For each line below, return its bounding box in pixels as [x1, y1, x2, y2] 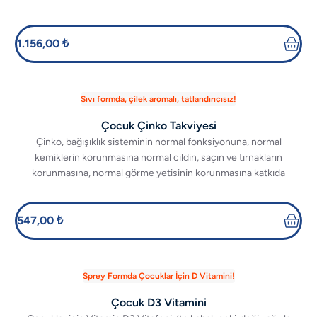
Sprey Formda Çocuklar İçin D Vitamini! [82, 271, 235, 281]
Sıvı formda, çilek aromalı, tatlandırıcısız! [81, 94, 236, 104]
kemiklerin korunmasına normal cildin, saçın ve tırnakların [35, 151, 282, 163]
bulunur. [140, 183, 177, 195]
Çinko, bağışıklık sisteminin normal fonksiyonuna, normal [35, 136, 282, 148]
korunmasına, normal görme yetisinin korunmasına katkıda [32, 167, 285, 179]
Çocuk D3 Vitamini [110, 296, 207, 309]
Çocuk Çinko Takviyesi [100, 119, 217, 132]
